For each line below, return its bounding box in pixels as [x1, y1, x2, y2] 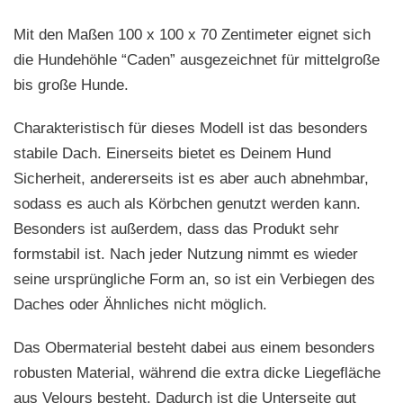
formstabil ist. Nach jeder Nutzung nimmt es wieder [13, 246, 358, 264]
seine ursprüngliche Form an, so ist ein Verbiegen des [13, 271, 375, 289]
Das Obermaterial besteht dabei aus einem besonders [13, 339, 375, 357]
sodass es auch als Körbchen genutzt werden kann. [13, 195, 361, 213]
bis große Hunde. [13, 76, 129, 94]
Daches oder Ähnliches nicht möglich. [13, 296, 267, 314]
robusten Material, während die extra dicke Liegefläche [13, 364, 381, 382]
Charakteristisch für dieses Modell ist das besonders [13, 120, 368, 138]
